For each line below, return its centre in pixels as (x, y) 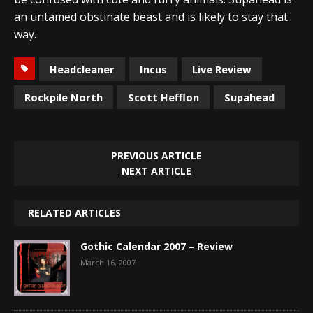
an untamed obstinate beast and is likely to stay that (151, 16)
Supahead (249, 97)
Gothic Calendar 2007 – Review (156, 246)
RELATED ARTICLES (74, 212)
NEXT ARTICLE (156, 170)
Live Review (222, 69)
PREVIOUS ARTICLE (156, 155)
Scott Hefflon (163, 97)
